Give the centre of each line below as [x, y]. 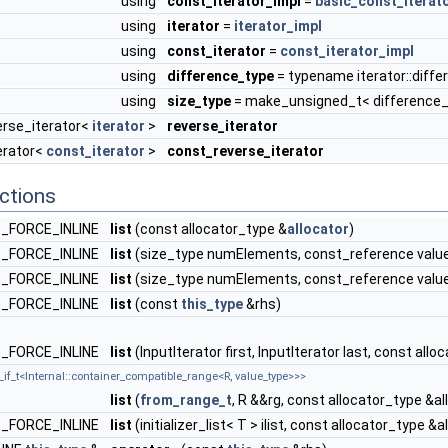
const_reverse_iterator [245, 151]
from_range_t [186, 400]
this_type [212, 304]
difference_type [220, 76]
